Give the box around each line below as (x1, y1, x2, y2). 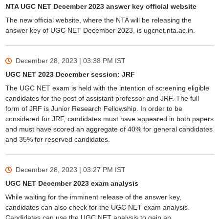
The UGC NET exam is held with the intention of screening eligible (5, 84, 209, 92)
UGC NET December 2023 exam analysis (5, 179, 138, 187)
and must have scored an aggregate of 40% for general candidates (5, 125, 213, 133)
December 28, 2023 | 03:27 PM (15, 166, 113, 174)
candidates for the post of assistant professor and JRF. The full (5, 94, 199, 102)
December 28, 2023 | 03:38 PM (15, 57, 113, 65)
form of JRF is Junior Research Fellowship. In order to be (5, 105, 182, 112)
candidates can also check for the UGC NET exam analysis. (5, 203, 190, 211)
